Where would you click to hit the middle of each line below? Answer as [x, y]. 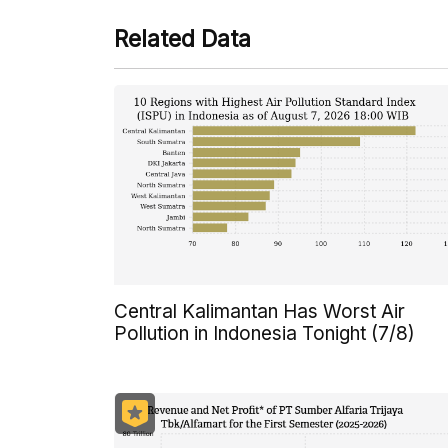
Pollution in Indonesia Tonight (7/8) [264, 333]
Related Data [182, 39]
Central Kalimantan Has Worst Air [259, 311]
